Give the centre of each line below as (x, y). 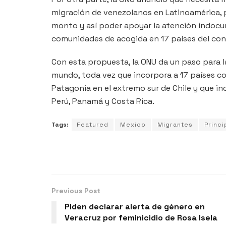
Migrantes (175, 124)
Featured (93, 124)
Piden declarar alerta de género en (135, 206)
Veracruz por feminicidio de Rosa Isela (141, 217)
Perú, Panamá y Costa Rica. (103, 101)
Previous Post (76, 190)
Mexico (133, 124)
